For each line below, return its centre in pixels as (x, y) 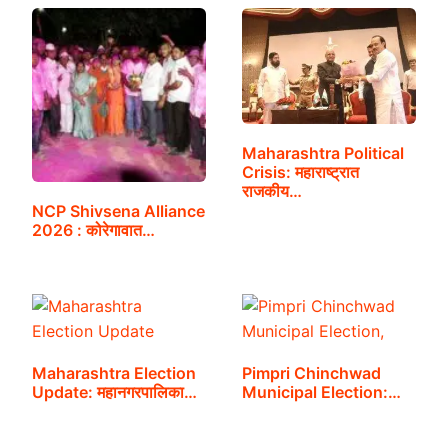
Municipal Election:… (321, 392)
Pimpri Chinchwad (311, 373)
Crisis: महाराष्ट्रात (300, 172)
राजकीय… (271, 191)
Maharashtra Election (113, 373)
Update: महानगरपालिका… (114, 392)
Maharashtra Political (322, 153)
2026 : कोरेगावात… (93, 230)
